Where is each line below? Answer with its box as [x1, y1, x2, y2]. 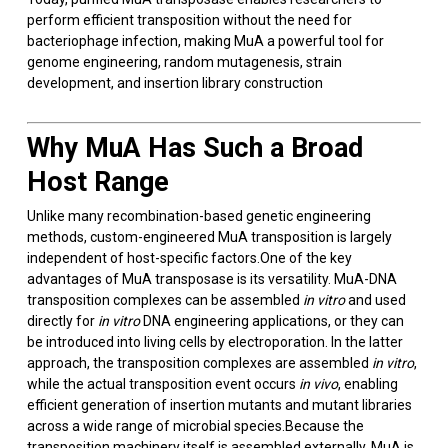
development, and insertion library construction [26, 75, 323, 91]
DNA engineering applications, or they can [139, 313, 404, 329]
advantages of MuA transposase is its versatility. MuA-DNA [26, 271, 397, 287]
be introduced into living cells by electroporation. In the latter [26, 334, 403, 350]
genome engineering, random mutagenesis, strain [26, 54, 342, 70]
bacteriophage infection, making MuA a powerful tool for [26, 33, 384, 49]
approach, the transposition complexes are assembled [26, 355, 372, 371]
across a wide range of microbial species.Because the [26, 418, 364, 434]
